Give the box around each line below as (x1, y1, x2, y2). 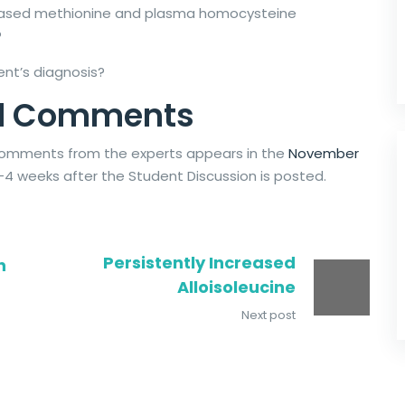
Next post (240, 306, 296, 324)
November (288, 143, 359, 163)
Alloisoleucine (176, 275, 296, 298)
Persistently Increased (102, 250, 296, 274)
